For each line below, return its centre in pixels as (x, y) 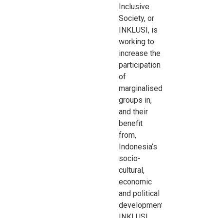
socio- (130, 158)
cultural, (132, 170)
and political (139, 193)
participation (140, 65)
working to (137, 41)
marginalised (141, 88)
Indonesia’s (138, 146)
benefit (131, 123)
